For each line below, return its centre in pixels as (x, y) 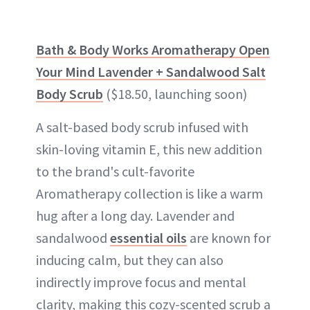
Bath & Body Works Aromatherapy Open (153, 49)
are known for (229, 237)
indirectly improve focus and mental (141, 282)
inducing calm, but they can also (130, 259)
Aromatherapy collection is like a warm (149, 193)
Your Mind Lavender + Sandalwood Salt (151, 71)
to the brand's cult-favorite (115, 171)
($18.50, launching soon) (175, 93)
